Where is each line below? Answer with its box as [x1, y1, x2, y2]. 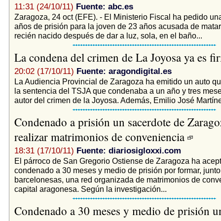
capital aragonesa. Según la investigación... [14, 184, 167, 193]
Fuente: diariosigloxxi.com [76, 146, 181, 155]
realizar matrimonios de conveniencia [14, 129, 187, 144]
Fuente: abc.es [75, 1, 133, 11]
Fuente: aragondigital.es [76, 66, 172, 76]
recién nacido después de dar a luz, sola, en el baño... [14, 31, 202, 40]
